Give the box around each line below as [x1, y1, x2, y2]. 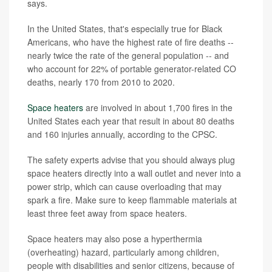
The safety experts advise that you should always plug [27, 154, 235, 166]
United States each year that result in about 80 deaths [27, 115, 234, 127]
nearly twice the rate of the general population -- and [27, 49, 229, 62]
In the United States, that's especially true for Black [27, 22, 222, 35]
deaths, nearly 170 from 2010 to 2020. [27, 76, 175, 89]
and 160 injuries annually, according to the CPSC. [27, 128, 217, 141]
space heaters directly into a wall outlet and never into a [27, 167, 241, 180]
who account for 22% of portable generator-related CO [27, 63, 236, 75]
